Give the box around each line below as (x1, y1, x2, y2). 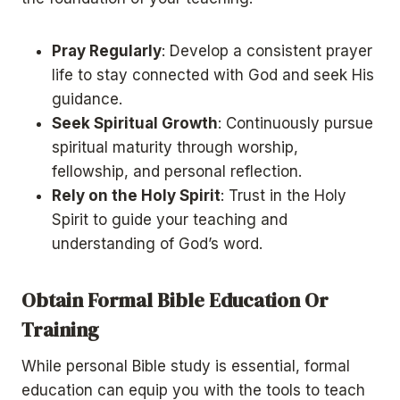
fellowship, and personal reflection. (52, 162, 302, 181)
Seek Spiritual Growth (52, 114, 218, 133)
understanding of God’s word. (52, 235, 262, 254)
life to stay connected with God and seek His (52, 66, 374, 85)
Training (21, 316, 99, 344)
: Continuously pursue (218, 114, 373, 133)
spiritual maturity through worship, (52, 138, 298, 157)
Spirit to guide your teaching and (52, 211, 287, 229)
